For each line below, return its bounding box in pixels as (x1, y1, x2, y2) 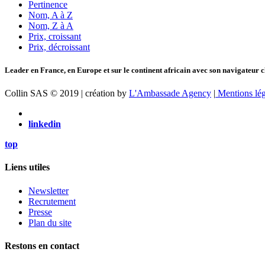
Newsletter (28, 185, 69, 196)
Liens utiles (5, 162, 50, 173)
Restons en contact (5, 240, 79, 251)
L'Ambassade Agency (129, 88, 211, 98)
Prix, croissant (28, 31, 81, 41)
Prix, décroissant (28, 41, 90, 52)
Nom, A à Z (28, 9, 73, 20)
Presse (28, 206, 52, 217)
